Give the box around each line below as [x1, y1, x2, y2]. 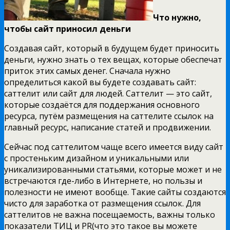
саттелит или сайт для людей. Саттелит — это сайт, [4, 87, 212, 99]
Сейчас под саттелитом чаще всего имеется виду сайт [4, 141, 223, 152]
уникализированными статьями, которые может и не [4, 163, 222, 175]
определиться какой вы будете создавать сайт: [4, 76, 196, 88]
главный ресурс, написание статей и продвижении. [4, 121, 211, 133]
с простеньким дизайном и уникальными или [4, 152, 189, 164]
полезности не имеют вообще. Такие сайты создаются [4, 186, 226, 198]
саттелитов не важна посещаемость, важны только [4, 208, 215, 220]
